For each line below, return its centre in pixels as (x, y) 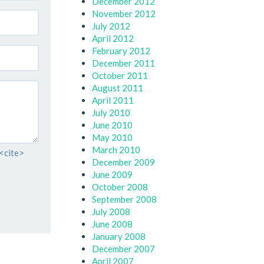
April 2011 (113, 100)
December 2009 (123, 162)
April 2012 (113, 38)
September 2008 (124, 199)
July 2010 (111, 113)
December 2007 (123, 249)
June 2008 (112, 224)
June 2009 (112, 174)
